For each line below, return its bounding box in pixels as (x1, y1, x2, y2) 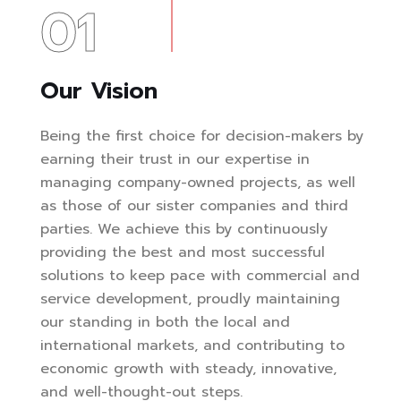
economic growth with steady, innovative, (40, 357, 337, 380)
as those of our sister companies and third (40, 194, 348, 217)
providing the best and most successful (40, 241, 325, 263)
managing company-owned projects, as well (40, 171, 355, 193)
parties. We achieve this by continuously (40, 218, 328, 240)
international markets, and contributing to (40, 334, 345, 356)
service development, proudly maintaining (40, 287, 340, 310)
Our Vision (40, 73, 158, 108)
